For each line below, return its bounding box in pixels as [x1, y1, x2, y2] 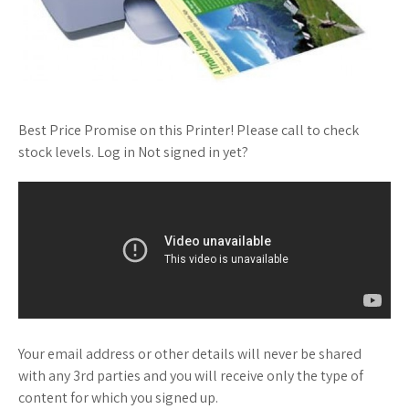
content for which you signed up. [18, 388, 218, 407]
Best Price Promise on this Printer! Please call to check [18, 121, 359, 140]
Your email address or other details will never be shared [18, 344, 362, 363]
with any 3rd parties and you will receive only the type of [18, 366, 363, 385]
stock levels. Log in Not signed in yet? [18, 142, 248, 162]
